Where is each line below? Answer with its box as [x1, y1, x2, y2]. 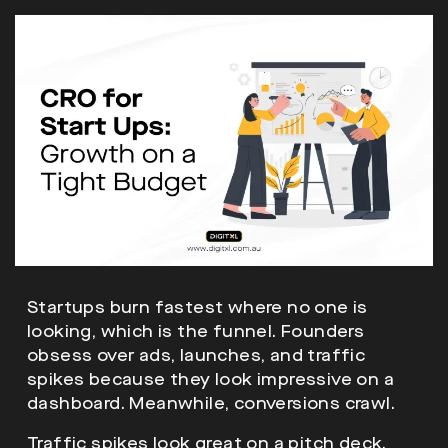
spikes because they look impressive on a [27, 368, 394, 390]
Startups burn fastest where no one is [27, 296, 368, 318]
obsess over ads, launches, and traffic [27, 344, 366, 366]
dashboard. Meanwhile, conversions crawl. [27, 392, 395, 414]
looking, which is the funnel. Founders [27, 320, 365, 342]
